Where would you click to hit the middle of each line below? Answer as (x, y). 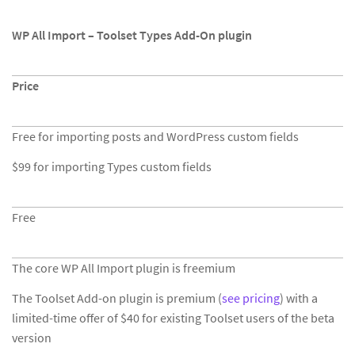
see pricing (251, 298)
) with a (299, 298)
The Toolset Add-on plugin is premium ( (117, 298)
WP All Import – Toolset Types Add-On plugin (132, 35)
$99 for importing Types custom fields (112, 166)
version (32, 338)
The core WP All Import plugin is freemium (124, 268)
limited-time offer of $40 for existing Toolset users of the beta (173, 318)
